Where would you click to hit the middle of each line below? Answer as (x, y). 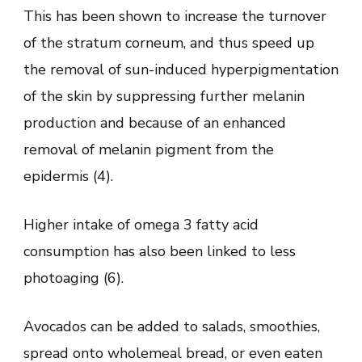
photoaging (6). (74, 278)
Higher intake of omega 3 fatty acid (141, 224)
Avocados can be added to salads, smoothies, (172, 326)
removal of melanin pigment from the (149, 149)
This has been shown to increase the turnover (175, 16)
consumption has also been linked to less (160, 251)
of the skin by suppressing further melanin (164, 96)
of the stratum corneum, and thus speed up (169, 42)
